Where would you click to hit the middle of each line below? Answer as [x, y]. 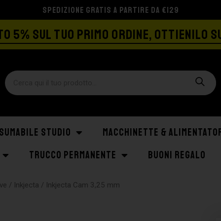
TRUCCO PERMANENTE [73, 155]
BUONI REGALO [177, 155]
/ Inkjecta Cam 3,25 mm [80, 185]
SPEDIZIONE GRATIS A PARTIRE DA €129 [110, 10]
